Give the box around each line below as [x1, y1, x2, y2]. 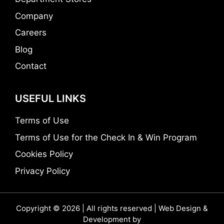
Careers [15, 27, 46, 37]
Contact [15, 61, 46, 71]
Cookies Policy [15, 149, 73, 159]
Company [15, 10, 53, 21]
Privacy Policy [15, 165, 70, 176]
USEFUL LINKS [15, 92, 86, 104]
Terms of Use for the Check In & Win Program [15, 132, 197, 142]
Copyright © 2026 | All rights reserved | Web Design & [16, 203, 208, 213]
